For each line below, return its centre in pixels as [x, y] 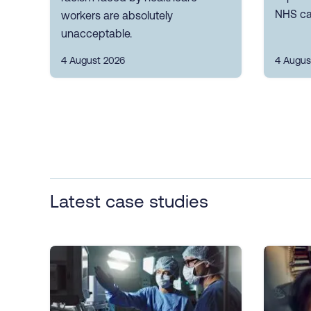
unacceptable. [96, 33]
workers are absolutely [117, 15]
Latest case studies [129, 201]
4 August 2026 [93, 60]
